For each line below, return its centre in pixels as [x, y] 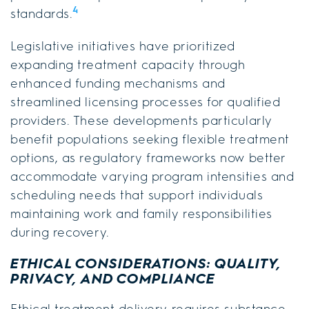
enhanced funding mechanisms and [118, 83]
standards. [42, 13]
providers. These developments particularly [141, 120]
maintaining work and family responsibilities [141, 213]
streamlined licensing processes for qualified [146, 102]
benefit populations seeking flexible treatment [150, 139]
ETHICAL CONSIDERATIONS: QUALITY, [146, 263]
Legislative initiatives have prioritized [123, 46]
